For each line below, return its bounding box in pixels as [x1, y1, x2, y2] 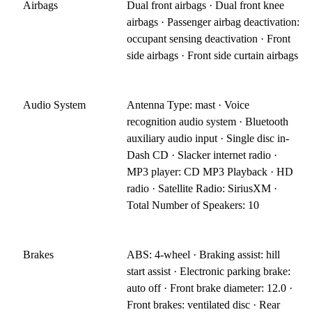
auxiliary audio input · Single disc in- [127, 132, 290, 144]
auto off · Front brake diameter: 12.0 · [127, 281, 293, 294]
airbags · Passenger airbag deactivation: [127, 15, 300, 28]
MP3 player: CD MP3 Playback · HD [127, 165, 294, 178]
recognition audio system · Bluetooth [127, 115, 289, 127]
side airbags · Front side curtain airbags [127, 49, 299, 61]
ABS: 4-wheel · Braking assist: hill [127, 248, 281, 260]
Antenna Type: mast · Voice [127, 98, 250, 111]
